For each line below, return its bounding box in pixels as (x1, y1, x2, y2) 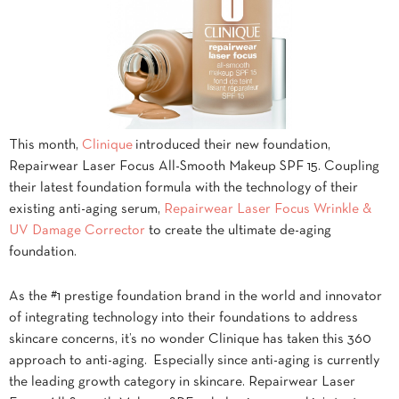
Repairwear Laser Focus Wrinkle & (164, 202, 371, 216)
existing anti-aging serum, (9, 202, 164, 216)
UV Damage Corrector (9, 224, 145, 237)
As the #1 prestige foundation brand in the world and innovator (9, 289, 382, 303)
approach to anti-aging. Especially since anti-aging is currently (9, 354, 379, 367)
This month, (9, 138, 82, 151)
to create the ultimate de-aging (145, 224, 331, 237)
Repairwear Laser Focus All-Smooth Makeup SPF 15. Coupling (9, 159, 379, 173)
